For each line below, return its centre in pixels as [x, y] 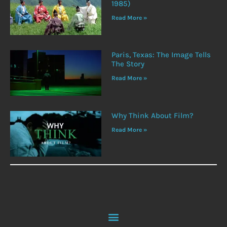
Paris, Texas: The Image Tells [161, 55]
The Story [128, 64]
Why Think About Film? [152, 116]
